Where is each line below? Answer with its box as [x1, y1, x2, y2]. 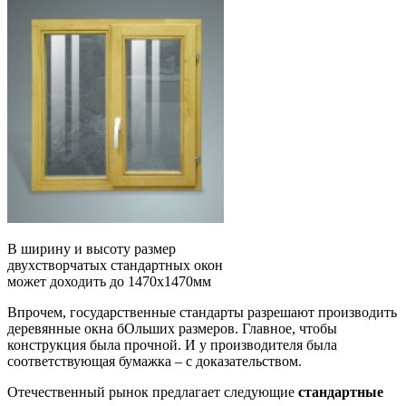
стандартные [298, 383, 383, 400]
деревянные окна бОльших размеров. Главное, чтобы [7, 320, 337, 336]
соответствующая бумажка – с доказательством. [7, 353, 302, 369]
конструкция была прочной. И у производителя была [7, 336, 337, 353]
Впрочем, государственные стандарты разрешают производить [7, 304, 397, 320]
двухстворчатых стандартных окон [7, 256, 223, 273]
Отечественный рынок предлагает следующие [7, 383, 298, 400]
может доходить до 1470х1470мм [7, 273, 211, 289]
